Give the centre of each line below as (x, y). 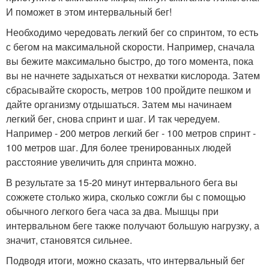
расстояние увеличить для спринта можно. (101, 162)
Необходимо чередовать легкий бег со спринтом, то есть (132, 32)
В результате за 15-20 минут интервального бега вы (122, 183)
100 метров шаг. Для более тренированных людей (119, 148)
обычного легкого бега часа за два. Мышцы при (112, 211)
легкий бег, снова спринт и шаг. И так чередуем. (113, 119)
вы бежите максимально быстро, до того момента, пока (130, 61)
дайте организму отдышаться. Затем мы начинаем (119, 104)
